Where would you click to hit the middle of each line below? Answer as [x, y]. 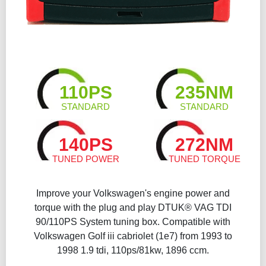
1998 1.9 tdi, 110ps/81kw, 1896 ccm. [133, 250]
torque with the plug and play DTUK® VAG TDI [133, 208]
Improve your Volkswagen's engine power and [133, 193]
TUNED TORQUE [204, 159]
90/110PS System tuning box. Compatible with [133, 222]
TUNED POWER [85, 159]
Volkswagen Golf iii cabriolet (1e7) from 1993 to [133, 236]
